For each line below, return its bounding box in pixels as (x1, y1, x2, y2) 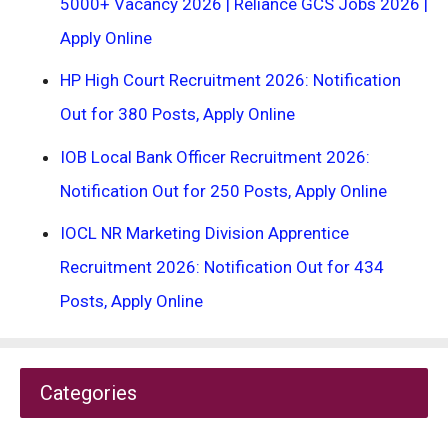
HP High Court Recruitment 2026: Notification (60, 70, 401, 90)
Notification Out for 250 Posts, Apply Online (60, 180, 387, 201)
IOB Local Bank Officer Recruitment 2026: (60, 146, 370, 167)
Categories (40, 381, 137, 405)
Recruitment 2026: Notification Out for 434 (60, 257, 384, 277)
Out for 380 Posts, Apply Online (60, 104, 295, 124)
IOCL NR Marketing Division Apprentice (60, 223, 349, 243)
